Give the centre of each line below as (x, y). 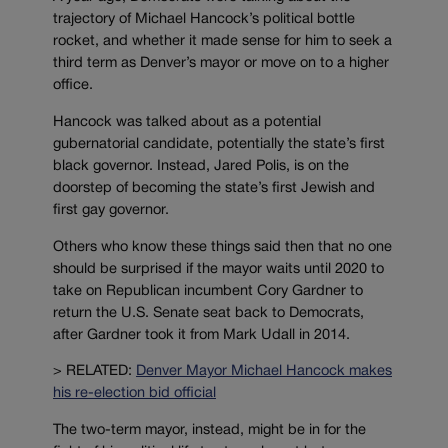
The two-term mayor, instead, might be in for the (209, 430)
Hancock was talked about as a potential (187, 122)
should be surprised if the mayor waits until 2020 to (218, 269)
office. (73, 86)
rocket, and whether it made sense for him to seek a (222, 42)
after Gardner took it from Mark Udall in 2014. (201, 335)
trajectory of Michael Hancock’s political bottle (204, 20)
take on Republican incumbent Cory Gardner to (208, 291)
